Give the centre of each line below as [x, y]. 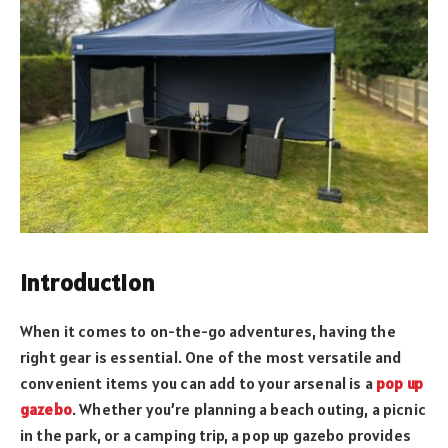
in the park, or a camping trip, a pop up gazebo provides [215, 434]
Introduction [87, 282]
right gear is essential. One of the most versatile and [211, 356]
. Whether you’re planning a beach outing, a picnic [248, 408]
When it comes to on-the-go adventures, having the [208, 330]
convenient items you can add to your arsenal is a [198, 382]
